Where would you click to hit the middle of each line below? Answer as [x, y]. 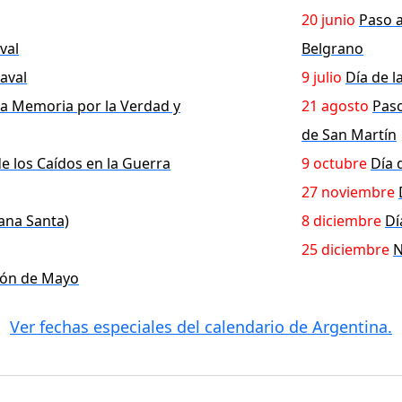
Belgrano [332, 49]
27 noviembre [348, 192]
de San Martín [349, 135]
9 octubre [334, 164]
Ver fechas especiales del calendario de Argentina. [201, 327]
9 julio [322, 78]
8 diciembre [341, 221]
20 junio [328, 20]
